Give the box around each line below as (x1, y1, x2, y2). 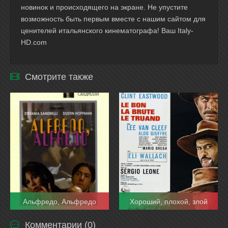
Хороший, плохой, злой (129, 197, 208, 206)
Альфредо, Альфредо (23, 197, 96, 206)
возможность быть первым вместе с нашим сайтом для (21, 15, 206, 23)
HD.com (21, 38, 47, 46)
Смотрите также (25, 72, 93, 82)
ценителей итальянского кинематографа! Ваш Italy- (21, 26, 193, 35)
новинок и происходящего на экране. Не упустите (21, 3, 188, 11)
